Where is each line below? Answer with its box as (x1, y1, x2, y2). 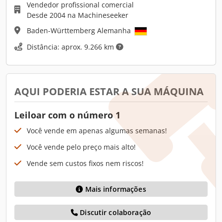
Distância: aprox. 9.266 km (27, 42, 116, 52)
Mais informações (85, 184, 146, 194)
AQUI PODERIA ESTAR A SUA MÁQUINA (14, 84, 204, 98)
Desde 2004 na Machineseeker (27, 10, 128, 20)
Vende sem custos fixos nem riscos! (27, 158, 144, 168)
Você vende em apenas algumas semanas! (27, 125, 167, 135)
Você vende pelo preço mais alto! (27, 142, 136, 152)
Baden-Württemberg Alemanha (27, 25, 133, 35)
